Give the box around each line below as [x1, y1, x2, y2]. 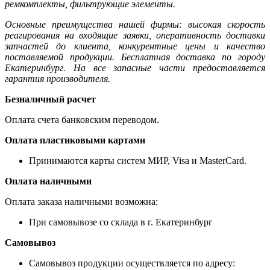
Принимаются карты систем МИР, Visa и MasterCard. [29, 155, 246, 166]
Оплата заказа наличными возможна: [5, 196, 158, 207]
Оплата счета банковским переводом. [5, 114, 159, 125]
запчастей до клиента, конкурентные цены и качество [5, 40, 265, 51]
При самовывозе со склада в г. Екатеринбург [29, 216, 213, 227]
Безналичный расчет [5, 93, 96, 104]
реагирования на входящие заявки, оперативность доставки [5, 30, 265, 40]
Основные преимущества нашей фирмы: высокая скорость [5, 19, 265, 30]
